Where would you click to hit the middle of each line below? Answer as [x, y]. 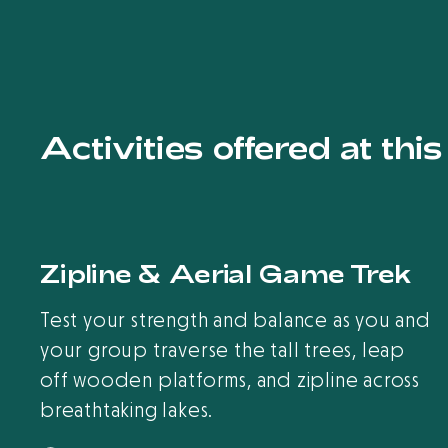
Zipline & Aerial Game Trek [226, 273]
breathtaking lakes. [129, 411]
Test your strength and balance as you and [235, 321]
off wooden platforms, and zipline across [230, 381]
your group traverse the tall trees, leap [222, 351]
